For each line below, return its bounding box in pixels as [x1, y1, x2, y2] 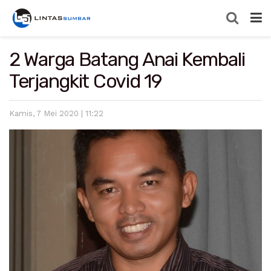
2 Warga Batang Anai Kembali [9, 48, 245, 71]
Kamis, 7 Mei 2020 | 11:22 [9, 108, 103, 118]
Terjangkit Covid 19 [9, 70, 162, 93]
